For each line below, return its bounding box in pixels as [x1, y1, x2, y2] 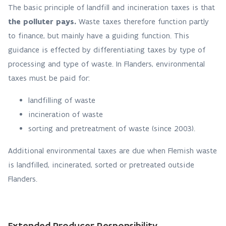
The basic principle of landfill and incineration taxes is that [8, 3, 215, 12]
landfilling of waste [28, 95, 98, 105]
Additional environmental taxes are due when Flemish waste [8, 146, 217, 155]
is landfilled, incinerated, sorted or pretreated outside [8, 160, 194, 169]
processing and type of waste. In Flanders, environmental [8, 59, 205, 69]
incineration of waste [28, 109, 105, 119]
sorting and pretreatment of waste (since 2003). [28, 124, 200, 133]
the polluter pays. [8, 17, 76, 26]
